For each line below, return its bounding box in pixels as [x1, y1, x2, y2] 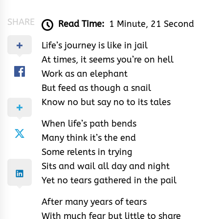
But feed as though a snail [42, 83, 151, 94]
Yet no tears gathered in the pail [42, 175, 176, 186]
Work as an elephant [42, 68, 128, 80]
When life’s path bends [42, 118, 136, 130]
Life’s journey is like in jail [42, 40, 148, 51]
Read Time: [58, 19, 104, 30]
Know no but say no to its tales [42, 97, 171, 108]
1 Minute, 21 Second [109, 19, 194, 30]
